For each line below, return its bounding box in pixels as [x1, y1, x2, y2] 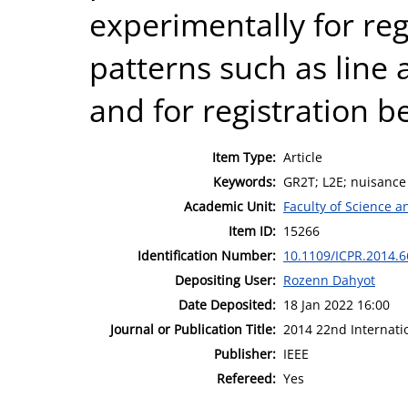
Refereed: [217, 369, 276, 387]
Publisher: [214, 344, 276, 362]
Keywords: [213, 172, 276, 190]
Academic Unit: [184, 197, 276, 215]
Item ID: [229, 221, 276, 240]
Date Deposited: [178, 295, 276, 313]
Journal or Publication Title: [110, 320, 276, 338]
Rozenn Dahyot [283, 270, 375, 289]
